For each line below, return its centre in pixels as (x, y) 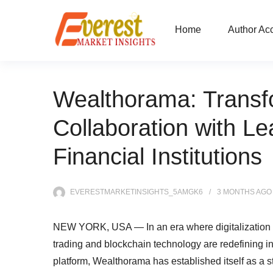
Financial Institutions (158, 157)
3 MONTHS (236, 192)
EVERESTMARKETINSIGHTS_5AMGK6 (136, 192)
